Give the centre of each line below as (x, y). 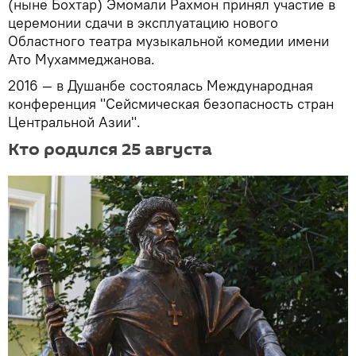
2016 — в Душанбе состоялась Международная (161, 86)
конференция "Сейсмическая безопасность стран (171, 104)
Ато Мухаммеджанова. (81, 60)
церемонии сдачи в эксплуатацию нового (143, 23)
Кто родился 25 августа (110, 150)
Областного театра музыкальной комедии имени (168, 41)
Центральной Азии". (74, 122)
